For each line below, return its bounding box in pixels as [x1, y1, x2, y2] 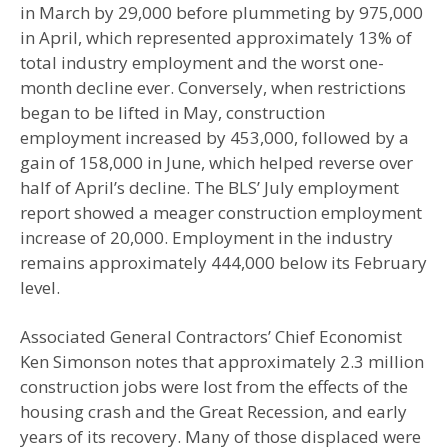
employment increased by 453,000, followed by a [20, 126, 409, 150]
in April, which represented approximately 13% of [20, 26, 412, 50]
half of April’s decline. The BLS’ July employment [20, 176, 399, 200]
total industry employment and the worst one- [20, 51, 384, 75]
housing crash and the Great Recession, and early [20, 400, 407, 424]
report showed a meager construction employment [20, 201, 422, 225]
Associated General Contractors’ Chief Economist [20, 325, 402, 349]
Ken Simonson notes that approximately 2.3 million [20, 350, 424, 374]
